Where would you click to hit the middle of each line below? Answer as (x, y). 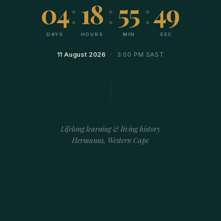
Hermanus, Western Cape (110, 140)
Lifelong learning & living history (110, 129)
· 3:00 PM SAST (135, 54)
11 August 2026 (81, 54)
